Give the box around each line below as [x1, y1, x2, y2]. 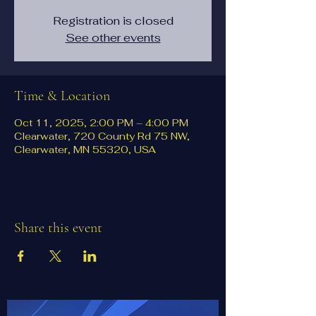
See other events [65, 30, 161, 45]
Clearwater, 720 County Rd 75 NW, [14, 130, 190, 142]
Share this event [14, 219, 102, 236]
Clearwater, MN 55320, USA [14, 143, 156, 156]
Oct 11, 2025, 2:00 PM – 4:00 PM [14, 116, 188, 129]
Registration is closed [52, 13, 174, 28]
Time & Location [14, 87, 110, 104]
